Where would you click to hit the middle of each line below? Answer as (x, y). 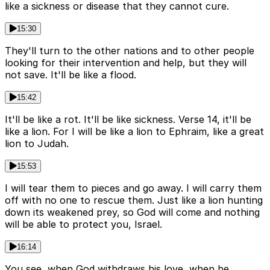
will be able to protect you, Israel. (83, 224)
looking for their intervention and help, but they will (126, 62)
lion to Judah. (37, 143)
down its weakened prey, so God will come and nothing (132, 212)
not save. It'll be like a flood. (71, 74)
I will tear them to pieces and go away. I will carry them (133, 188)
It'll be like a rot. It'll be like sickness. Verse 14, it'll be (128, 119)
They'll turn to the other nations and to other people (130, 50)
